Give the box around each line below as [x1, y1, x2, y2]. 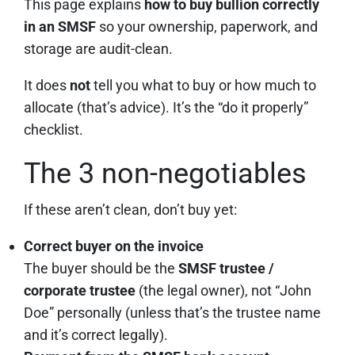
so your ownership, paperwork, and [96, 17, 318, 35]
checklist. [24, 120, 83, 138]
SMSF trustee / [178, 259, 274, 277]
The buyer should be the [24, 259, 178, 277]
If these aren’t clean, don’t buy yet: [24, 200, 237, 218]
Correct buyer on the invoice [24, 237, 204, 254]
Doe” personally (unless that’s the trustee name [24, 303, 321, 321]
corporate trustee [24, 281, 136, 299]
